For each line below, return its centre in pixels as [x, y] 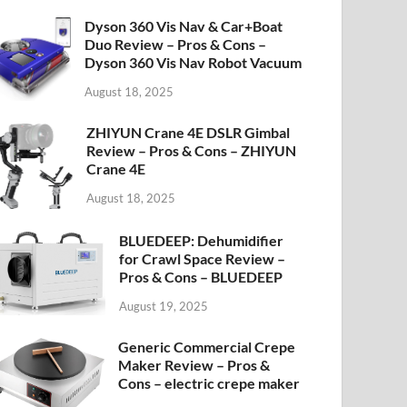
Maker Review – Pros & [194, 365]
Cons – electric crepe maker [209, 383]
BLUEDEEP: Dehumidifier [202, 240]
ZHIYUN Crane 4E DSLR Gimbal [189, 133]
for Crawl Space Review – [203, 258]
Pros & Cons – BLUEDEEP [201, 276]
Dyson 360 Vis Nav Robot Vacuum [194, 62]
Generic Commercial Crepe [207, 347]
